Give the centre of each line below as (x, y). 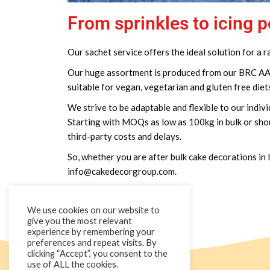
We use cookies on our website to (93, 210)
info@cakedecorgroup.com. (122, 171)
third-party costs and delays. (124, 136)
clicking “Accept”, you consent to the (97, 253)
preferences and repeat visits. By (92, 243)
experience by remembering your (91, 232)
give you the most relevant (80, 221)
